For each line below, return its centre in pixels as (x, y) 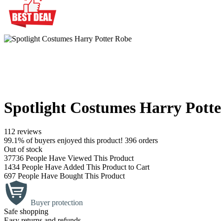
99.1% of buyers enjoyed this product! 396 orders (81, 141)
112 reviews (23, 132)
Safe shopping (26, 212)
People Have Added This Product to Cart (85, 167)
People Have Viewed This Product (79, 158)
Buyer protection (57, 203)
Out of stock (23, 149)
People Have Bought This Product (70, 176)
